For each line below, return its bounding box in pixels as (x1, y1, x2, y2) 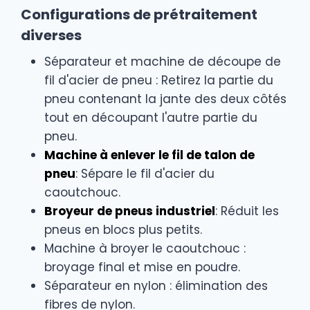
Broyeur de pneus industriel (44, 202, 215, 219)
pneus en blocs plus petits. (44, 221, 202, 238)
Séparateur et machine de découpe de (44, 53, 281, 70)
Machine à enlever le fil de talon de (44, 146, 255, 163)
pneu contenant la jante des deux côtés (44, 90, 286, 107)
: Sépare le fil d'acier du (75, 165, 215, 182)
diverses (21, 25, 82, 45)
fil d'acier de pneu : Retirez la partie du (44, 71, 273, 89)
